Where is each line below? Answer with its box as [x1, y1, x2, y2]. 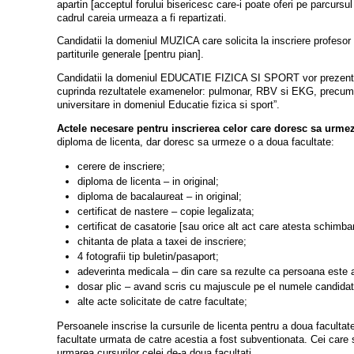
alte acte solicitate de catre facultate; [77, 295, 247, 307]
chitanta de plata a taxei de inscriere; [77, 235, 247, 247]
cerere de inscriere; [77, 160, 165, 172]
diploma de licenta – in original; [77, 175, 219, 187]
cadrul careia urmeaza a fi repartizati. [57, 11, 227, 24]
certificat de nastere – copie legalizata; [77, 205, 254, 217]
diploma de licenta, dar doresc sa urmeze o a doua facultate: [57, 136, 334, 149]
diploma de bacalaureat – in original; [77, 190, 242, 202]
